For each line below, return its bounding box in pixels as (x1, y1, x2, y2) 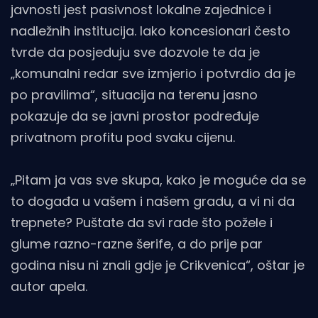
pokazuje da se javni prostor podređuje (11, 106, 259, 125)
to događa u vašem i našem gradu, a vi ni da (11, 192, 295, 210)
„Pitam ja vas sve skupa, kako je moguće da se (11, 170, 306, 189)
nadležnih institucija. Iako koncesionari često (11, 21, 290, 40)
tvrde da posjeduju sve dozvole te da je (11, 43, 260, 61)
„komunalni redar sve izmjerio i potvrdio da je (11, 64, 295, 82)
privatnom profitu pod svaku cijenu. (11, 128, 235, 146)
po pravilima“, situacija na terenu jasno (11, 85, 258, 104)
